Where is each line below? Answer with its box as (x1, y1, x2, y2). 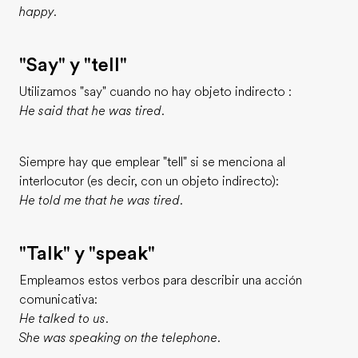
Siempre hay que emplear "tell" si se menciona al (19, 155, 285, 169)
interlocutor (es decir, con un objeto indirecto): (19, 174, 279, 189)
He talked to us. (19, 312, 109, 326)
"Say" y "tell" (19, 54, 127, 76)
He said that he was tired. (19, 104, 165, 118)
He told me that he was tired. (19, 193, 184, 208)
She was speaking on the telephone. (19, 331, 221, 345)
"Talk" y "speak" (19, 242, 155, 265)
